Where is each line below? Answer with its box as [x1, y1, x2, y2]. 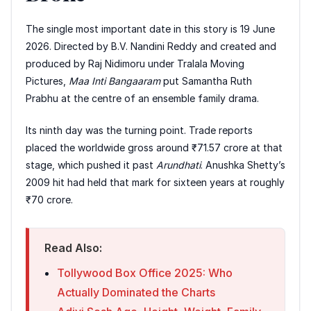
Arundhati [156, 158, 201, 171]
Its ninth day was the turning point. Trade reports [26, 124, 253, 136]
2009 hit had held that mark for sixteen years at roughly [26, 176, 285, 188]
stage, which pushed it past [26, 158, 156, 171]
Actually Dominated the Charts [57, 285, 215, 299]
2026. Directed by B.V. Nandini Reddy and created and [26, 40, 276, 52]
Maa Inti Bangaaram [69, 74, 160, 87]
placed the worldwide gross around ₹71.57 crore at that [26, 141, 283, 153]
